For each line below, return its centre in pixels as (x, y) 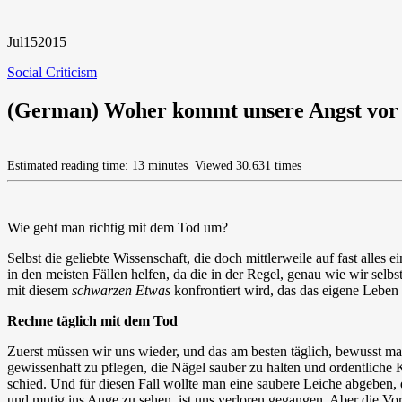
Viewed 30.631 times (246, 165)
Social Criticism (52, 72)
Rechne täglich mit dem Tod (92, 320)
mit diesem (39, 290)
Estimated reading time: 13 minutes (99, 165)
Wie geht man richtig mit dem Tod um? (118, 227)
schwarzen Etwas (121, 290)
